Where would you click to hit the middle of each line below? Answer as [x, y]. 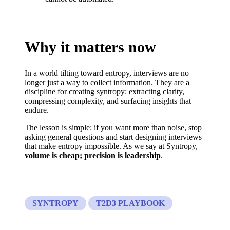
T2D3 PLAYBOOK [130, 203]
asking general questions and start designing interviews [113, 137]
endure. [37, 110]
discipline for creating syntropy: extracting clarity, [104, 92]
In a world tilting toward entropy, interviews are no [107, 73]
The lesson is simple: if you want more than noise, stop [113, 128]
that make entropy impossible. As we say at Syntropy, [111, 146]
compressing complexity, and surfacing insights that [108, 101]
